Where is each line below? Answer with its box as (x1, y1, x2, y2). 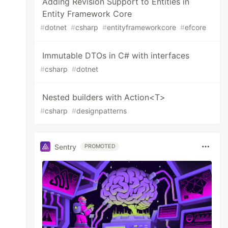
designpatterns (76, 106, 127, 115)
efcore (185, 23, 207, 32)
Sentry (54, 142, 77, 151)
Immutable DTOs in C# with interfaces (42, 50, 190, 61)
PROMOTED (84, 143, 116, 150)
